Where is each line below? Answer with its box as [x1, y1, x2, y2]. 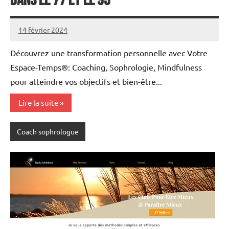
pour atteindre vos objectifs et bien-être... [10, 76, 162, 87]
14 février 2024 [18, 25, 67, 34]
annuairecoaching [18, 31, 76, 40]
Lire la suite [18, 98, 58, 108]
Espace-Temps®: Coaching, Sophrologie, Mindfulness [10, 62, 202, 73]
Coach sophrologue [16, 127, 79, 136]
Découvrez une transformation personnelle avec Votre [10, 48, 208, 58]
